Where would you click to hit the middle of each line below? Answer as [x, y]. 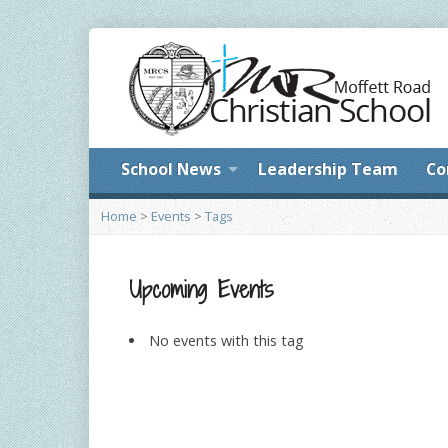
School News [171, 169]
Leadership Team [328, 169]
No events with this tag [227, 340]
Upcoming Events [201, 289]
